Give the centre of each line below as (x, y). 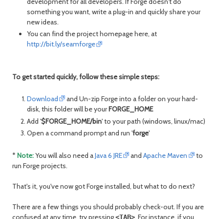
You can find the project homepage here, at (92, 34)
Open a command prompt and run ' (80, 133)
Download (43, 99)
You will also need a (64, 155)
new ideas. (43, 22)
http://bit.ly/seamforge (61, 44)
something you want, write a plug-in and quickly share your (114, 11)
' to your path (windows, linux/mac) (153, 121)
